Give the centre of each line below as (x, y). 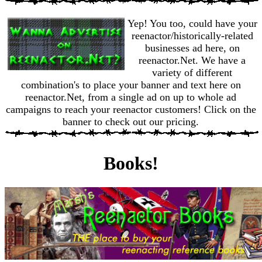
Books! (131, 163)
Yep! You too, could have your (192, 23)
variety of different (192, 72)
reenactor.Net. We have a (192, 60)
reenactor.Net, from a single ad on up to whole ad (131, 97)
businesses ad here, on (192, 48)
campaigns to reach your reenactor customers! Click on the (131, 109)
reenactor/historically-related (192, 35)
